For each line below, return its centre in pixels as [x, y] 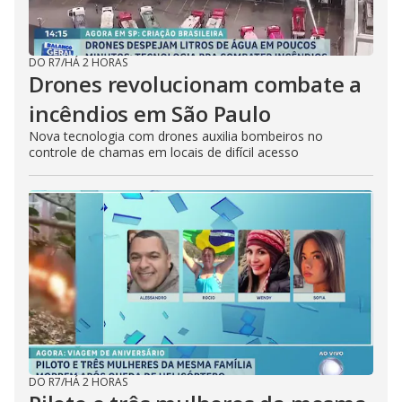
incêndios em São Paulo [150, 114]
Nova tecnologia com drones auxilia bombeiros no [176, 136]
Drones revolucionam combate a [196, 84]
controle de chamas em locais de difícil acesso [164, 152]
